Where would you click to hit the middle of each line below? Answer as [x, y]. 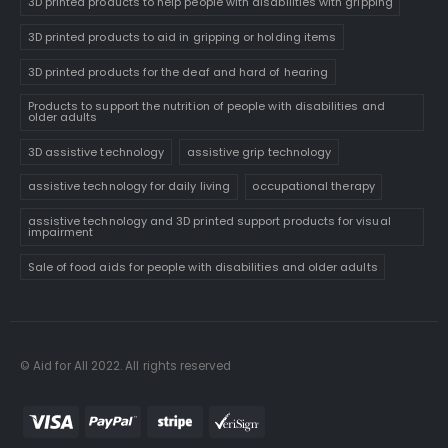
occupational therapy [313, 186]
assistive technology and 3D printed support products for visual [209, 221]
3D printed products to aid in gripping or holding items [182, 36]
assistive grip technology [259, 151]
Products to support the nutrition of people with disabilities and [206, 106]
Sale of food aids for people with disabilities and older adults [202, 266]
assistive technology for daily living [128, 186]
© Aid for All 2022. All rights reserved [126, 365]
